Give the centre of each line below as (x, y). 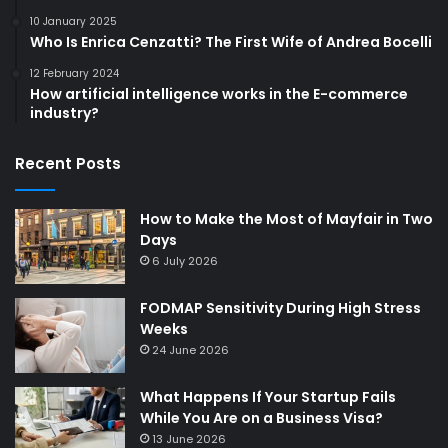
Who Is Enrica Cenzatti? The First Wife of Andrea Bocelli (231, 42)
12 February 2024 (74, 74)
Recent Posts (68, 164)
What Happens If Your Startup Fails (268, 397)
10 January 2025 (73, 22)
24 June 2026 (190, 350)
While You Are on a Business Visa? (261, 418)
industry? (64, 113)
